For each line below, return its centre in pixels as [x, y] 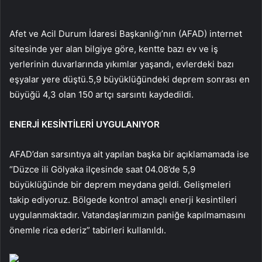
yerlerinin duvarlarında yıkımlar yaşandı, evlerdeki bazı [122, 64]
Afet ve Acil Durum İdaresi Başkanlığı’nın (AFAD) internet [126, 34]
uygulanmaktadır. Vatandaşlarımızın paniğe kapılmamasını [127, 215]
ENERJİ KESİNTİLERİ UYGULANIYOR [85, 125]
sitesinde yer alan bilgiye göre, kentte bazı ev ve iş [114, 49]
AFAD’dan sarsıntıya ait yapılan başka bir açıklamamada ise [129, 154]
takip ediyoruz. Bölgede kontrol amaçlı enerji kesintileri [123, 200]
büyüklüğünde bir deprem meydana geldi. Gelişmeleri [120, 185]
